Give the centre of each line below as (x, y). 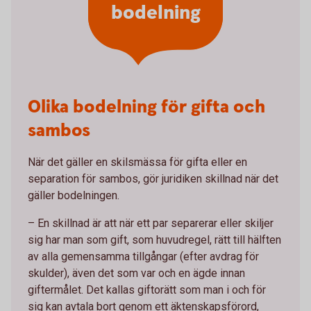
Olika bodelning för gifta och (146, 107)
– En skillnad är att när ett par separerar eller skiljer (151, 223)
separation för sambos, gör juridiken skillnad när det (153, 179)
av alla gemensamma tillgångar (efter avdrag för (143, 257)
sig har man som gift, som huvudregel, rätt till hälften (154, 240)
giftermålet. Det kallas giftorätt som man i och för (147, 290)
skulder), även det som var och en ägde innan (136, 273)
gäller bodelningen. (74, 195)
